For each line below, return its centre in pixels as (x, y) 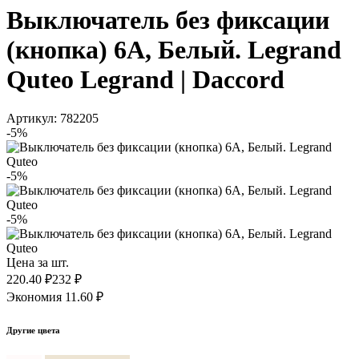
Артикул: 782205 (52, 118)
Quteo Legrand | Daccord (145, 79)
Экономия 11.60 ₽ (55, 296)
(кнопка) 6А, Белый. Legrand (174, 49)
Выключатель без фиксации (168, 20)
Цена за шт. (38, 262)
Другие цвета (33, 330)
